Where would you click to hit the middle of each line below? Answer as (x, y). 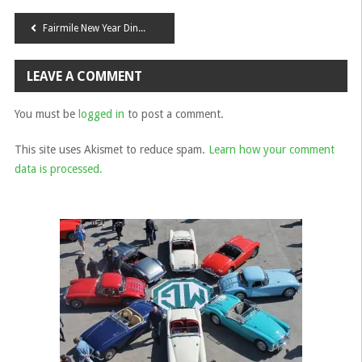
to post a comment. (174, 114)
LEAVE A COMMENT (84, 76)
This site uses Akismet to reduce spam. (111, 149)
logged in (101, 114)
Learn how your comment (271, 149)
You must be (46, 114)
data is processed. (58, 169)
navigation (75, 59)
